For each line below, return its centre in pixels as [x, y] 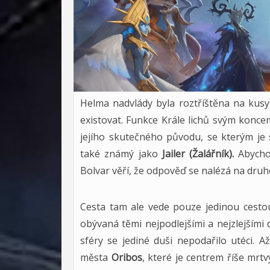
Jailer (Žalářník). [198, 154]
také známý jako [121, 154]
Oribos [127, 257]
